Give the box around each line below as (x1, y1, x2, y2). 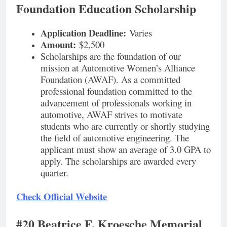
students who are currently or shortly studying (41, 119, 210, 132)
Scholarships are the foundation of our (41, 49, 181, 62)
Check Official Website (16, 189, 107, 203)
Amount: (41, 37, 76, 51)
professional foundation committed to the (41, 84, 192, 97)
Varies (126, 26, 152, 39)
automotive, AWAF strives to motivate (41, 107, 182, 121)
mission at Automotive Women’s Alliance (41, 61, 195, 74)
